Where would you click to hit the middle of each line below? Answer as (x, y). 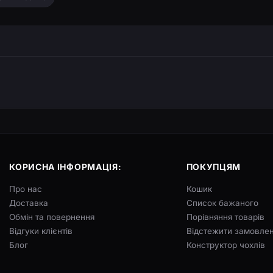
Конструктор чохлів (225, 245)
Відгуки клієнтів (41, 231)
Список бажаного (222, 203)
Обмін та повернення (52, 217)
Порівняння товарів (225, 217)
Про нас (26, 189)
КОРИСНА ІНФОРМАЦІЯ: (66, 167)
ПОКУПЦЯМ (214, 167)
